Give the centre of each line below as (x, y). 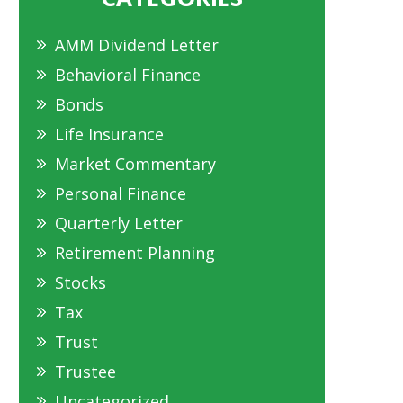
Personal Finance (121, 194)
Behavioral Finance (128, 75)
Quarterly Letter (119, 224)
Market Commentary (135, 164)
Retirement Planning (135, 253)
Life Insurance (109, 134)
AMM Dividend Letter (137, 45)
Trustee (85, 372)
